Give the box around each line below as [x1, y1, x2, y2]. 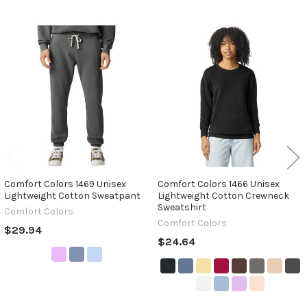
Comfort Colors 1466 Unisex [157, 177, 280, 190]
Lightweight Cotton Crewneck [157, 189, 289, 201]
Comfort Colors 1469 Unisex [3, 177, 126, 190]
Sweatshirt [157, 201, 206, 213]
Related [11, 39, 57, 55]
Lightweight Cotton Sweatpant [3, 189, 140, 201]
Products [11, 54, 64, 70]
